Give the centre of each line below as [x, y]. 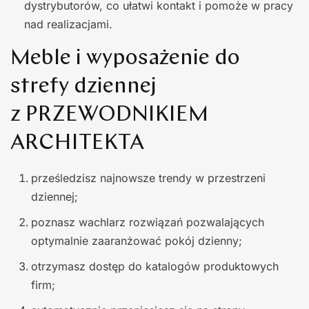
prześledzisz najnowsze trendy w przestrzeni [148, 178]
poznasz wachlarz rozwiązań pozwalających [148, 222]
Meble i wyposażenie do [125, 58]
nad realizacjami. [68, 24]
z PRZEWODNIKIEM [109, 115]
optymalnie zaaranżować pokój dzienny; [140, 240]
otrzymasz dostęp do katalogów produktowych [155, 266]
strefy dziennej [83, 87]
